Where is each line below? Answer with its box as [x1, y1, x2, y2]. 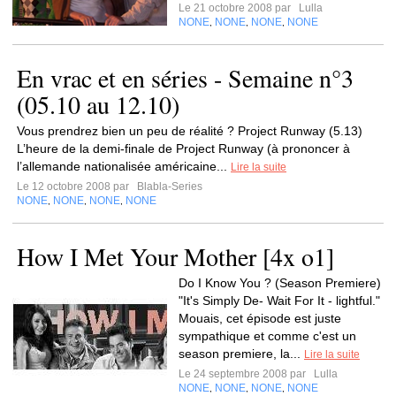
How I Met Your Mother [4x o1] [17, 240, 334, 273]
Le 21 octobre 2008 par [179, 2, 296, 14]
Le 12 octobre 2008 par [17, 180, 134, 193]
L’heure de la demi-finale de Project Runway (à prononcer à [17, 141, 350, 156]
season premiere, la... [179, 346, 304, 361]
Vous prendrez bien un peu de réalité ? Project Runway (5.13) [17, 124, 362, 138]
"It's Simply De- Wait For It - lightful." [179, 293, 380, 308]
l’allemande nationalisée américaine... [17, 159, 231, 173]
